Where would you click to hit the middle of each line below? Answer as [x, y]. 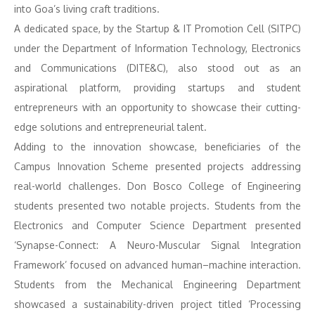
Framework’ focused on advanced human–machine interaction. [157, 265]
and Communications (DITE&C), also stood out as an [157, 68]
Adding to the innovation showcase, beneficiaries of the [157, 147]
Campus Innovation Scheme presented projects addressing [157, 166]
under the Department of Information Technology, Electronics [157, 48]
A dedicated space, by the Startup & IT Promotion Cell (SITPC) [157, 28]
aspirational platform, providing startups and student [157, 88]
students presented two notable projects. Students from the [157, 206]
